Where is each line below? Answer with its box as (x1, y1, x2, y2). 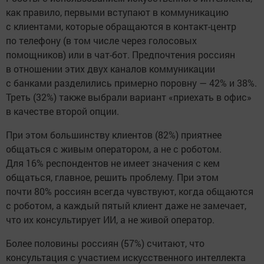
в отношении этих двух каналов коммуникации (6, 62, 215, 75)
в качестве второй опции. (6, 105, 119, 118)
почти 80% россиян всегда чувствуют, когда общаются (6, 185, 253, 198)
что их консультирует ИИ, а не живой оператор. (6, 213, 214, 226)
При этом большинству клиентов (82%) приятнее (6, 128, 222, 141)
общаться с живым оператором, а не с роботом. (6, 143, 222, 156)
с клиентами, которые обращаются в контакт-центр (6, 20, 236, 33)
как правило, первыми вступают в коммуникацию (6, 6, 229, 19)
